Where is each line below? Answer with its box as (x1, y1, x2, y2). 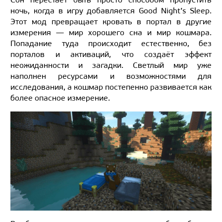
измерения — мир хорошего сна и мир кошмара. (10, 28, 212, 38)
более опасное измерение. (10, 93, 110, 103)
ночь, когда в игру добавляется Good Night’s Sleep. (10, 6, 212, 16)
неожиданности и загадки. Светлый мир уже (10, 60, 212, 70)
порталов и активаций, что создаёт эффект (10, 50, 212, 59)
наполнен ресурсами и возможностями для (10, 71, 212, 81)
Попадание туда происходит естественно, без (10, 39, 212, 49)
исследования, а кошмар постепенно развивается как (10, 82, 212, 92)
